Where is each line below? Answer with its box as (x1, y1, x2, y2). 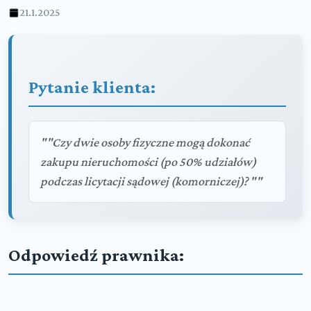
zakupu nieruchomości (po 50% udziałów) (40, 155, 256, 169)
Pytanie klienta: (28, 77, 155, 97)
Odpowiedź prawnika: (8, 245, 184, 265)
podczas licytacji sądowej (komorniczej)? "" (40, 174, 262, 188)
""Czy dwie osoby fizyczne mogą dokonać (40, 135, 250, 149)
